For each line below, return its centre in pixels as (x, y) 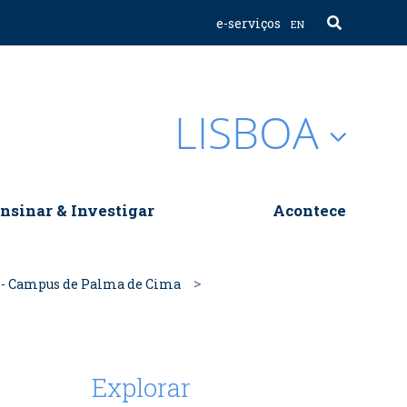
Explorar (141, 388)
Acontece (309, 210)
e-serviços (248, 23)
